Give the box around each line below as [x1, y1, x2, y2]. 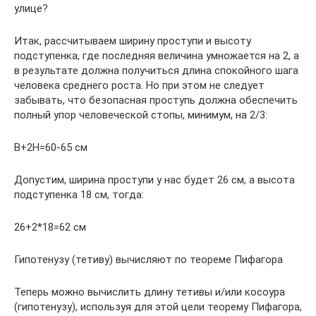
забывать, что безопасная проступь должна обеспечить [14, 94, 298, 107]
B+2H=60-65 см [14, 141, 87, 154]
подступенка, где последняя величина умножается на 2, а [14, 49, 299, 62]
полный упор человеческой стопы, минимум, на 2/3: [14, 109, 267, 121]
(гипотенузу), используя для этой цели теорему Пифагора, [14, 300, 302, 313]
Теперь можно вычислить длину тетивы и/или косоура [14, 286, 285, 298]
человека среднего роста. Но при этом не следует [14, 79, 265, 92]
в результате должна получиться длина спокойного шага [14, 64, 298, 77]
